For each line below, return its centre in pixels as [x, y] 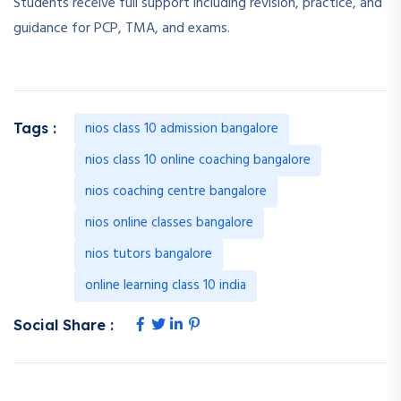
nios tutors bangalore [149, 254]
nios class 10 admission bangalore [182, 128]
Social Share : [64, 324]
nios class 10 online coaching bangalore [198, 160]
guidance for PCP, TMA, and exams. [122, 28]
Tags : [35, 128]
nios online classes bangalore [169, 222]
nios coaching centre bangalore [176, 191]
